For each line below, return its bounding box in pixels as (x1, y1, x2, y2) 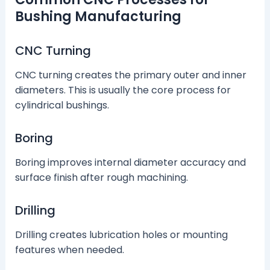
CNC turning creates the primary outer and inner (14, 68, 246, 83)
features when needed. (14, 243, 124, 257)
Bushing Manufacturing (14, 7, 181, 27)
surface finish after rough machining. (14, 171, 188, 185)
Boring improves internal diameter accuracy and (14, 155, 246, 170)
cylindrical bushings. (14, 98, 109, 113)
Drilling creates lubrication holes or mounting (14, 228, 228, 242)
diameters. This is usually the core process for (14, 83, 231, 98)
